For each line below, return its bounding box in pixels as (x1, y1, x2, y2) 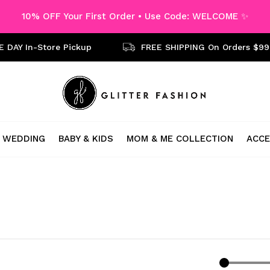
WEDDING (2, 133, 45, 144)
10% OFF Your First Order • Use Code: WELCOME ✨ (22, 11, 248, 22)
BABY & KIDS (58, 133, 113, 144)
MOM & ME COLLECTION (127, 133, 233, 144)
